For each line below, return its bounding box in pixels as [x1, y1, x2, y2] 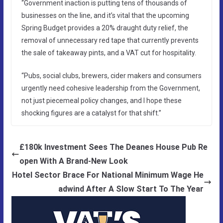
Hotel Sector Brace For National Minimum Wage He [12, 170, 204, 180]
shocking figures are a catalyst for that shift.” [21, 109, 161, 117]
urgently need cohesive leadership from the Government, [21, 84, 200, 92]
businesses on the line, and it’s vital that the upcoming [21, 11, 189, 19]
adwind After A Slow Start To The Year [58, 184, 204, 194]
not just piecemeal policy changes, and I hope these [21, 96, 182, 105]
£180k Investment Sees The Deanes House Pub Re [19, 142, 208, 152]
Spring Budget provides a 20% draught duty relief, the [21, 23, 188, 32]
